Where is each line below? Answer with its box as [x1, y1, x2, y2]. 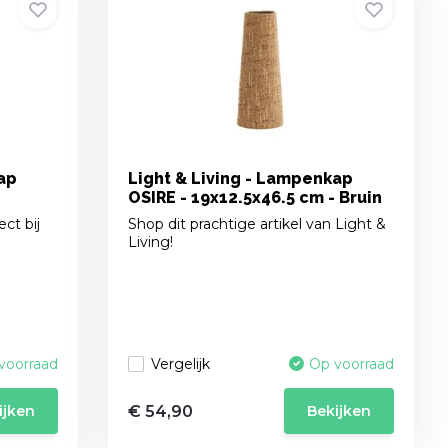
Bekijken [307, 402, 372, 421]
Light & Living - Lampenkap [128, 169, 354, 189]
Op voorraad [309, 355, 395, 374]
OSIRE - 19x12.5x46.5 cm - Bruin [128, 188, 383, 208]
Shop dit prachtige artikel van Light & [128, 215, 387, 234]
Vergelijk [151, 354, 211, 373]
